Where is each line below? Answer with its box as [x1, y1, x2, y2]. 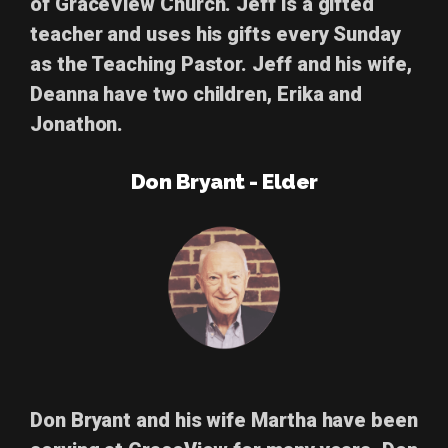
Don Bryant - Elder [130, 169, 318, 195]
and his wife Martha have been [131, 407, 418, 432]
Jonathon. [30, 112, 124, 137]
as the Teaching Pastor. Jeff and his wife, [30, 52, 412, 77]
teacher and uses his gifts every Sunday [30, 22, 401, 47]
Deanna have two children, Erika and [30, 82, 363, 107]
